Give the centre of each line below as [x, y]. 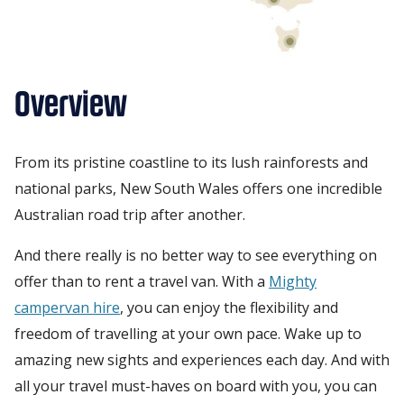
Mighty [293, 281]
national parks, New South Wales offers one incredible [198, 188]
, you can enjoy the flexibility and [229, 307]
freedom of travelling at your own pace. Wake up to [188, 333]
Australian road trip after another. [130, 214]
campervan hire [67, 307]
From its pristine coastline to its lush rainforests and [191, 162]
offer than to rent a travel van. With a [142, 281]
